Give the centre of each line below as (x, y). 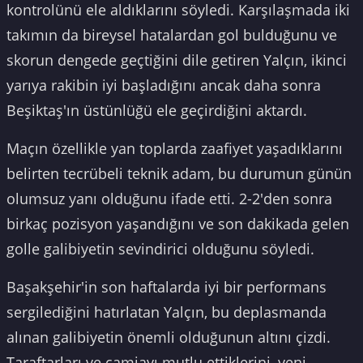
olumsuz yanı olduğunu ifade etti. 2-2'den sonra (169, 198)
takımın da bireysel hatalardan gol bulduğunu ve (172, 34)
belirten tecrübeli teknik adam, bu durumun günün (179, 173)
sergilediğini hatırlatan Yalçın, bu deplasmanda (167, 312)
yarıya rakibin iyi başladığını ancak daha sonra (164, 85)
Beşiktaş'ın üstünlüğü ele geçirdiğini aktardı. (157, 110)
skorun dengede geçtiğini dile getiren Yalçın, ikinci (177, 60)
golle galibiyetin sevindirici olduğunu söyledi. (160, 248)
